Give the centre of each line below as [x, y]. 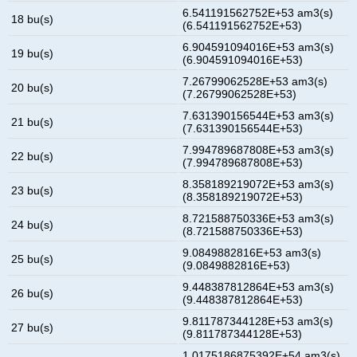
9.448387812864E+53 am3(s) [259, 286]
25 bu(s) [33, 259]
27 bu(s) [33, 327]
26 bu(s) [33, 293]
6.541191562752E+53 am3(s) [258, 12]
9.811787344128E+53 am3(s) [258, 321]
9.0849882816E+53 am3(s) [252, 252]
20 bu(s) [33, 87]
